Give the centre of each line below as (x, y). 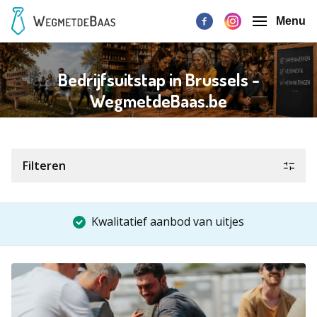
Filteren (44, 166)
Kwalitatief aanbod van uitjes (168, 221)
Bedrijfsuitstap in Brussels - (158, 80)
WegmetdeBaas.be (158, 101)
